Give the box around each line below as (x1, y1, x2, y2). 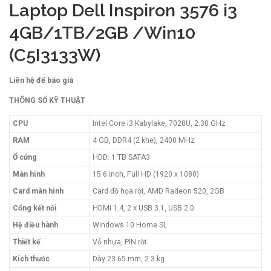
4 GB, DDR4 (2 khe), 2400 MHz (93, 135, 195, 145)
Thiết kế (13, 237, 41, 246)
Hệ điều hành (13, 220, 58, 229)
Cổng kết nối (13, 203, 56, 212)
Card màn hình (13, 186, 64, 195)
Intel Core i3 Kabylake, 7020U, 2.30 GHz (93, 119, 226, 128)
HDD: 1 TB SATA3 (93, 152, 150, 162)
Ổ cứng (13, 152, 37, 162)
